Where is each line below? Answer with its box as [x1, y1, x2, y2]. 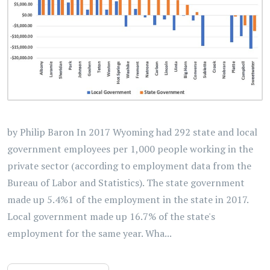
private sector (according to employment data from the [7, 159, 251, 173]
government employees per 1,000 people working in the [7, 142, 253, 156]
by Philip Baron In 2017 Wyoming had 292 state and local [7, 125, 257, 139]
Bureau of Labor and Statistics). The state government [7, 176, 245, 190]
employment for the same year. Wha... [7, 227, 172, 240]
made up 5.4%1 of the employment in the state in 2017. [7, 193, 248, 207]
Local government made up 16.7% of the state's [7, 210, 215, 224]
